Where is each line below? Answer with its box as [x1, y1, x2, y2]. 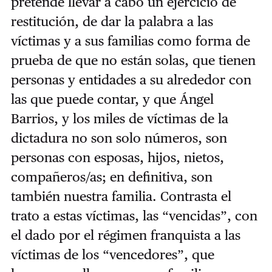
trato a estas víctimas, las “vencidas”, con [10, 208, 257, 224]
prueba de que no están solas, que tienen [10, 52, 256, 69]
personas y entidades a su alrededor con [10, 72, 251, 88]
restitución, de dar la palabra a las [10, 13, 213, 30]
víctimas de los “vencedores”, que [10, 246, 214, 263]
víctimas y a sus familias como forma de [10, 33, 250, 49]
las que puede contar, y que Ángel [10, 91, 214, 107]
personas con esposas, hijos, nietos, [10, 149, 224, 166]
